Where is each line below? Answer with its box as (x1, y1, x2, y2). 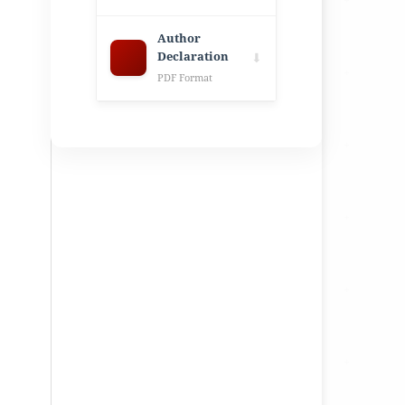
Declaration (157, 48, 229, 64)
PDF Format (157, 71, 212, 84)
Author (157, 30, 201, 46)
